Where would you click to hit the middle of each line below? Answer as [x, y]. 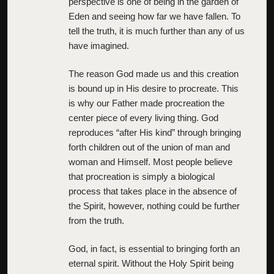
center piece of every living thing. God [143, 117]
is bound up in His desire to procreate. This [154, 88]
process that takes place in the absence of [153, 191]
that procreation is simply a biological [142, 176]
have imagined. [99, 45]
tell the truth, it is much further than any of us [157, 31]
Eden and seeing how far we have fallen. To [154, 16]
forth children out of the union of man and [149, 147]
